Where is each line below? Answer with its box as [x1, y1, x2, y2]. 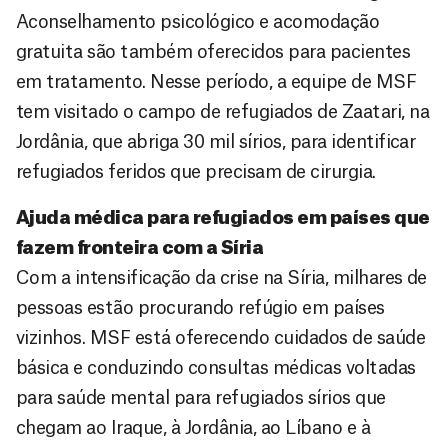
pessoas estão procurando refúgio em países [16, 298, 385, 317]
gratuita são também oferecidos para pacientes [16, 42, 411, 61]
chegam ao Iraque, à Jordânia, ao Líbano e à [16, 418, 371, 437]
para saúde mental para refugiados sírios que [16, 388, 386, 407]
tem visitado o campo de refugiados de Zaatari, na [16, 102, 430, 121]
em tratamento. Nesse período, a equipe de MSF [16, 72, 417, 91]
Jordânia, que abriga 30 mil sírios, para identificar [16, 132, 416, 151]
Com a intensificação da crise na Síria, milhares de [16, 268, 427, 287]
